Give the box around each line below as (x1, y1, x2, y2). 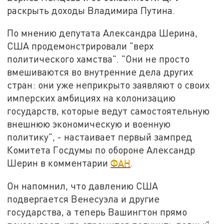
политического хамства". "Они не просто (7, 53, 190, 65)
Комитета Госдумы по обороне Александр (7, 144, 195, 156)
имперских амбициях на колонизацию (7, 92, 176, 104)
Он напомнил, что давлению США (7, 180, 158, 192)
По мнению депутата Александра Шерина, (7, 27, 198, 39)
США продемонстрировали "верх (7, 40, 154, 52)
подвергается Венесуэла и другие (7, 193, 160, 205)
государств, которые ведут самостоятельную (7, 105, 210, 117)
